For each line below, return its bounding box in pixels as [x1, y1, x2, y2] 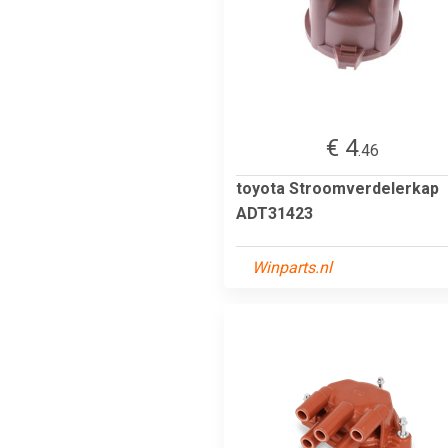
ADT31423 [236, 203, 313, 223]
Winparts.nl [252, 257, 332, 277]
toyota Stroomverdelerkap [236, 178, 439, 198]
